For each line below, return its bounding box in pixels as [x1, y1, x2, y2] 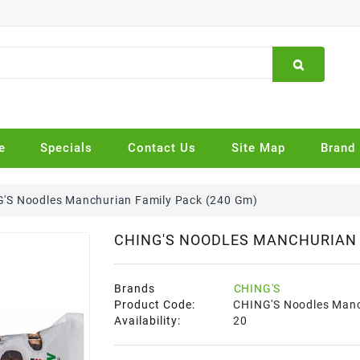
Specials [40, 140, 93, 155]
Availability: [113, 313, 181, 327]
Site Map [231, 140, 285, 155]
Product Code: [113, 297, 195, 311]
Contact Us [128, 140, 197, 155]
